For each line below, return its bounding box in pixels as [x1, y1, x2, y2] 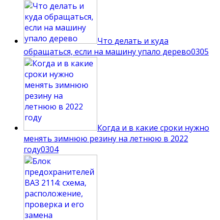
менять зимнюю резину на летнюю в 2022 [24, 133, 188, 144]
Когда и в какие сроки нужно [97, 122, 209, 133]
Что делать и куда [97, 35, 168, 46]
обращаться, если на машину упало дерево [24, 46, 191, 57]
